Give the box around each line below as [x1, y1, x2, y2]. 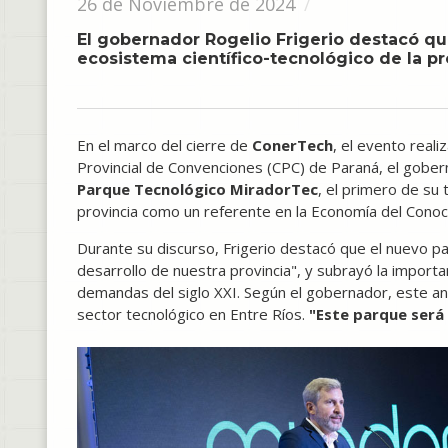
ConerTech [252, 135, 333, 155]
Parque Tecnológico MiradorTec [77, 179, 318, 199]
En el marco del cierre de [77, 135, 252, 155]
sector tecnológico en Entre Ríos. [77, 304, 309, 324]
